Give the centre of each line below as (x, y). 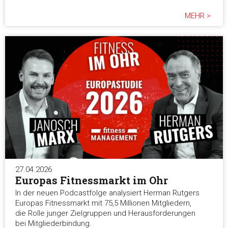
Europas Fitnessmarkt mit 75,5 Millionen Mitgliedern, (103, 203)
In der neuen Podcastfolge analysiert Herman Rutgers (107, 193)
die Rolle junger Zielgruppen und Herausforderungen (105, 213)
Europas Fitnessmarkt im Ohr (92, 180)
